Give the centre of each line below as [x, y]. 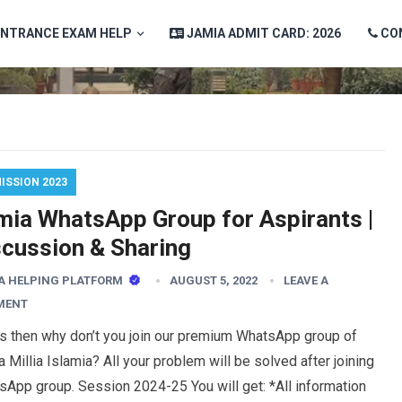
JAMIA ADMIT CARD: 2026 [263, 33]
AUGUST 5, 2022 [214, 280]
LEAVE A [306, 280]
